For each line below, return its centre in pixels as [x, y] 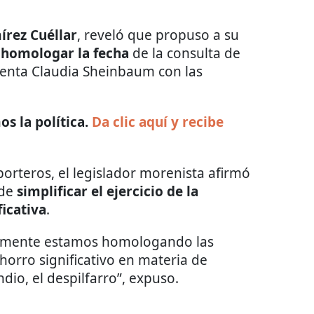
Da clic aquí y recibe [158, 122]
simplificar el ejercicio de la [108, 191]
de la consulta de [185, 53]
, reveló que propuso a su [158, 35]
